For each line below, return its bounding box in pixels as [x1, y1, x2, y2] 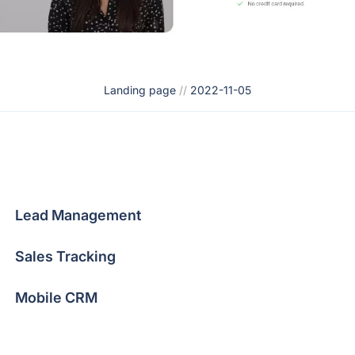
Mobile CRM [14, 289, 97, 306]
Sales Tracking [14, 248, 116, 265]
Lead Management [14, 207, 141, 223]
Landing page [104, 83, 176, 97]
